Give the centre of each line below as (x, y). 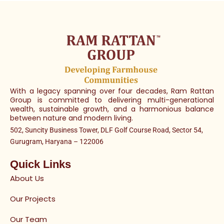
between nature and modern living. (71, 118)
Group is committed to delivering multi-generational (112, 100)
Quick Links (40, 164)
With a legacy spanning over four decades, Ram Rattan (112, 91)
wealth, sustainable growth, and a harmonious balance (112, 109)
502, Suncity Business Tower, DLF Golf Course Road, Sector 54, (106, 130)
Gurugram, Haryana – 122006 (57, 142)
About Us (27, 178)
